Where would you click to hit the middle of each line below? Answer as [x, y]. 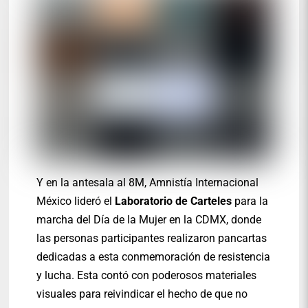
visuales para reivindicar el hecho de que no [142, 294]
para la [250, 201]
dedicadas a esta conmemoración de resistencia [154, 257]
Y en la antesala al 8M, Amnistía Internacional [148, 183]
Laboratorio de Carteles [172, 201]
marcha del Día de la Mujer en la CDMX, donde [149, 220]
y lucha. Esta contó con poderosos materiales [147, 276]
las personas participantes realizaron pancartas [152, 239]
